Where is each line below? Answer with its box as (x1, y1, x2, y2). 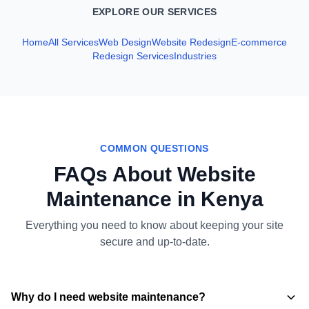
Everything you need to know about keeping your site (26, 219, 283, 232)
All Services (48, 37, 99, 48)
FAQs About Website (53, 163, 256, 186)
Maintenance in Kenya (46, 188, 263, 211)
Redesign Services (92, 50, 174, 62)
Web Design (99, 37, 152, 48)
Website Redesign (152, 37, 231, 48)
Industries (174, 50, 217, 62)
